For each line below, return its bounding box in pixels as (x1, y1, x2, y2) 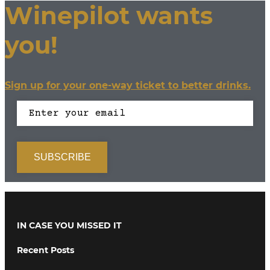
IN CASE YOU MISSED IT (17, 219, 122, 231)
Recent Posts (17, 245, 74, 256)
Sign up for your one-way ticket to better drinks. (5, 80, 251, 92)
